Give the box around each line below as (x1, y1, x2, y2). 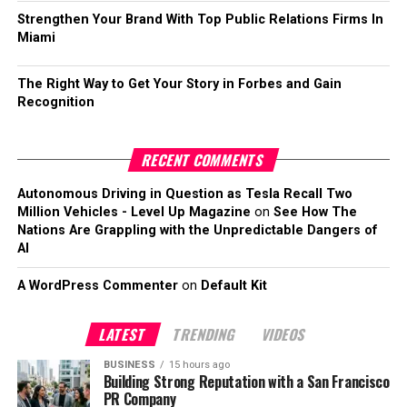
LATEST (97, 323, 150, 345)
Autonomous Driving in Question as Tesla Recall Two (16, 186, 352, 202)
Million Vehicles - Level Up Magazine (16, 204, 251, 220)
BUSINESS (103, 359, 155, 371)
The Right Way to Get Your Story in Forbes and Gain (16, 76, 342, 92)
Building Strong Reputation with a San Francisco (103, 371, 390, 392)
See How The (273, 204, 357, 220)
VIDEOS (260, 323, 310, 345)
